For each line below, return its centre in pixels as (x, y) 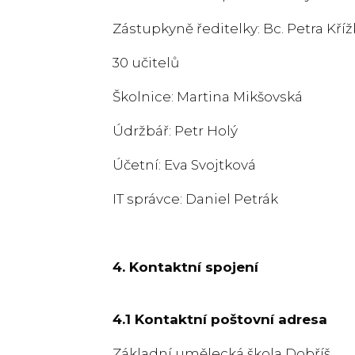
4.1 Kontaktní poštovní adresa (220, 319)
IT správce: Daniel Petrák (195, 198)
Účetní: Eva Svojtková (184, 164)
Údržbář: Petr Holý (175, 130)
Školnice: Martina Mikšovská (208, 96)
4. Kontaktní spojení (185, 267)
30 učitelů (146, 62)
